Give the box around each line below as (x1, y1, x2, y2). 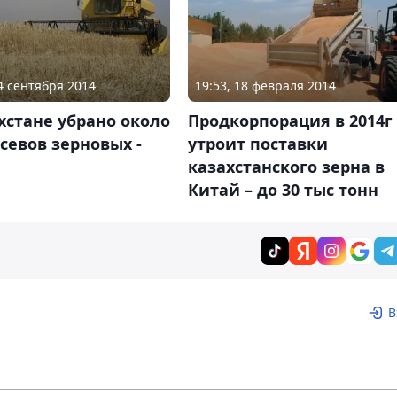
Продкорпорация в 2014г (187, 110, 393, 132)
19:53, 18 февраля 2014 (194, 77, 336, 95)
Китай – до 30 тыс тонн (187, 179, 378, 201)
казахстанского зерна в (187, 156, 385, 178)
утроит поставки (187, 133, 328, 155)
